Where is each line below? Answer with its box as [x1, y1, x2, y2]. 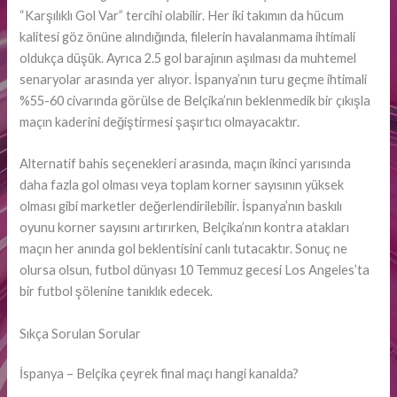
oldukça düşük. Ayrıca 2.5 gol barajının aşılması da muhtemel [19, 50, 357, 66]
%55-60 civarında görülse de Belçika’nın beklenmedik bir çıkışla [19, 92, 371, 108]
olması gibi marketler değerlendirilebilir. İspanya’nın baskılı [19, 198, 343, 214]
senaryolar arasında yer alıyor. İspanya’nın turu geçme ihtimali [19, 71, 368, 87]
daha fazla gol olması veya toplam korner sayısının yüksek [19, 177, 345, 193]
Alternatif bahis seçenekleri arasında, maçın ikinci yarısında [19, 156, 352, 172]
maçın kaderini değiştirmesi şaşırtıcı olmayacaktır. [19, 113, 300, 129]
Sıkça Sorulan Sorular [19, 325, 142, 341]
